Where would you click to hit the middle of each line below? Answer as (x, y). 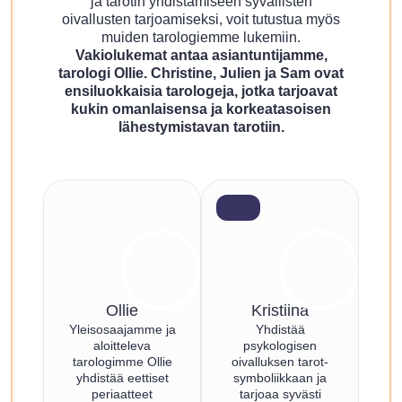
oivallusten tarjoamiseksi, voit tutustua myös (201, 20)
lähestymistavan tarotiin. (201, 127)
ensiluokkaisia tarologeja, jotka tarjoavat (201, 92)
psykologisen (280, 346)
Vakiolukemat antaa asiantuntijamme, (201, 56)
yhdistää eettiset (122, 378)
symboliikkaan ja (280, 378)
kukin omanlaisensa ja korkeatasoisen (201, 109)
